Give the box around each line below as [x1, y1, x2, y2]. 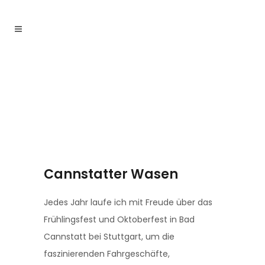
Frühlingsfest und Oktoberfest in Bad [44, 214, 195, 225]
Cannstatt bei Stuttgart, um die [44, 231, 174, 243]
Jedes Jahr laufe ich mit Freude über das [44, 196, 212, 208]
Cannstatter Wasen [44, 165, 178, 183]
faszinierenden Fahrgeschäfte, [44, 248, 170, 260]
